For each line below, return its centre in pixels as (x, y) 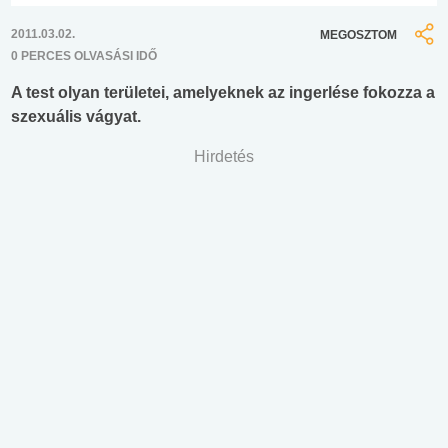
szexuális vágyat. (76, 117)
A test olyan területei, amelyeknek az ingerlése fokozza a (223, 93)
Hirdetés (224, 157)
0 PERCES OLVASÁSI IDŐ (84, 56)
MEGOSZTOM (358, 34)
